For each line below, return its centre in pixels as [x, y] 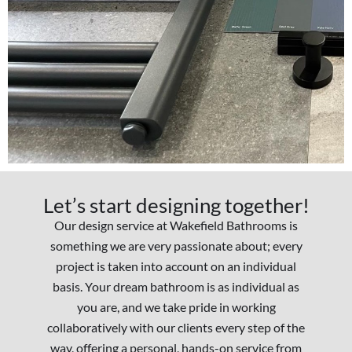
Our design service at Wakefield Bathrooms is [176, 225]
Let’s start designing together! [176, 205]
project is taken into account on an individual [176, 266]
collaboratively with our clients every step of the [176, 328]
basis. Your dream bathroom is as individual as [176, 287]
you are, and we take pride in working [176, 307]
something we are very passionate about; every [176, 246]
